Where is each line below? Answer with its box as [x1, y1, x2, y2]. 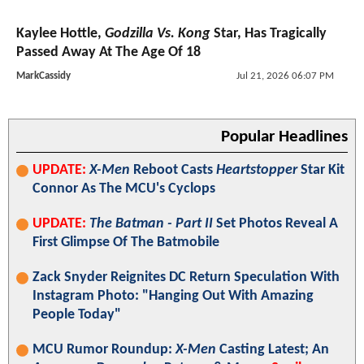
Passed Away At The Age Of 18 [16, 44, 201, 60]
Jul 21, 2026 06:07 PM [236, 70, 334, 81]
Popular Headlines [221, 128, 348, 145]
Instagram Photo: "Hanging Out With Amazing [32, 288, 314, 304]
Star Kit [297, 162, 344, 178]
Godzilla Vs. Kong [105, 25, 210, 41]
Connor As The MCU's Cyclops [32, 180, 215, 197]
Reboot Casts [130, 162, 216, 178]
